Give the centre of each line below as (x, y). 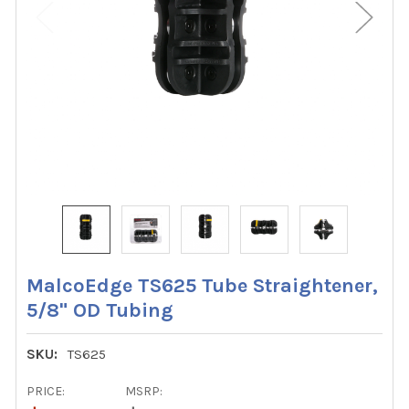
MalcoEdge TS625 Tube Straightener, (203, 285)
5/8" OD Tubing (100, 310)
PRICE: (46, 392)
